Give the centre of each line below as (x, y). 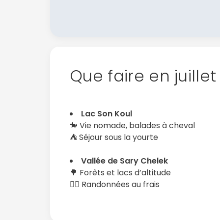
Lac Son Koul (107, 113)
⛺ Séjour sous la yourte (114, 137)
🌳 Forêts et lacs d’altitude (120, 172)
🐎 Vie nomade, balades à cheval (132, 125)
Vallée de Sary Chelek (124, 161)
